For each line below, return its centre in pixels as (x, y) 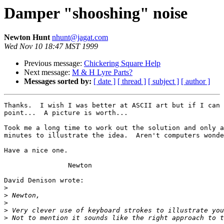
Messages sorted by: (58, 81)
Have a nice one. (36, 150)
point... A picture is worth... (66, 113)
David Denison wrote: (44, 180)
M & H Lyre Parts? (102, 72)
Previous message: (54, 63)
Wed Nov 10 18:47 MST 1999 (51, 46)
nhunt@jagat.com (80, 37)
